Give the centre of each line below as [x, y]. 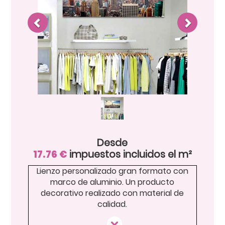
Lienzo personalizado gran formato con [112, 171]
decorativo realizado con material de [113, 193]
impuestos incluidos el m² [130, 154]
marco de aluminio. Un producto [113, 182]
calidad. [113, 204]
